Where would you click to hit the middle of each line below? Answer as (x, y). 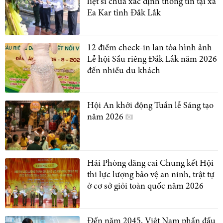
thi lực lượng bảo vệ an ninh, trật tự (151, 175)
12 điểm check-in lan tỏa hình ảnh (150, 48)
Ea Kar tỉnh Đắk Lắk (124, 13)
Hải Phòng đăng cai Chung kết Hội (150, 164)
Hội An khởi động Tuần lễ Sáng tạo (150, 106)
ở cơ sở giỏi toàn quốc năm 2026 (145, 186)
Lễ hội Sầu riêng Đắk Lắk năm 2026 (152, 59)
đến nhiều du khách (124, 71)
